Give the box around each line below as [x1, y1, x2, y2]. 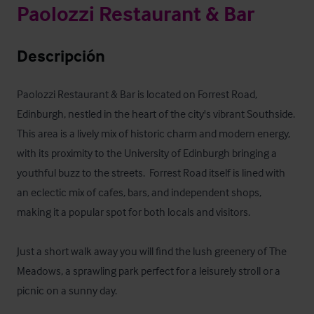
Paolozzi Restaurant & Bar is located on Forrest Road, [17, 87, 257, 101]
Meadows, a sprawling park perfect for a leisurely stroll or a [17, 264, 280, 278]
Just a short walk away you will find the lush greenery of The [17, 244, 287, 258]
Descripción [17, 46, 105, 66]
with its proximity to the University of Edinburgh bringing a [17, 146, 277, 160]
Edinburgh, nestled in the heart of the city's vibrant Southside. [17, 107, 295, 121]
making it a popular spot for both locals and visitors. [17, 205, 252, 219]
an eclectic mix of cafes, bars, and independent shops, [17, 185, 261, 199]
